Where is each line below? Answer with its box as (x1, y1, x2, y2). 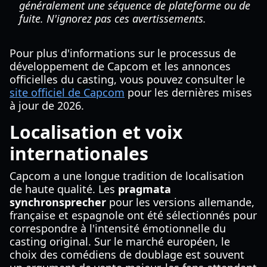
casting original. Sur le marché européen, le (10, 234, 230, 249)
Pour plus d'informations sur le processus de (10, 46, 236, 60)
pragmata (118, 182, 171, 196)
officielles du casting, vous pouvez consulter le (10, 72, 245, 86)
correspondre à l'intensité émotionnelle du (10, 221, 226, 235)
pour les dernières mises (125, 85, 252, 100)
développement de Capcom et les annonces (10, 59, 231, 73)
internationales (10, 141, 148, 166)
